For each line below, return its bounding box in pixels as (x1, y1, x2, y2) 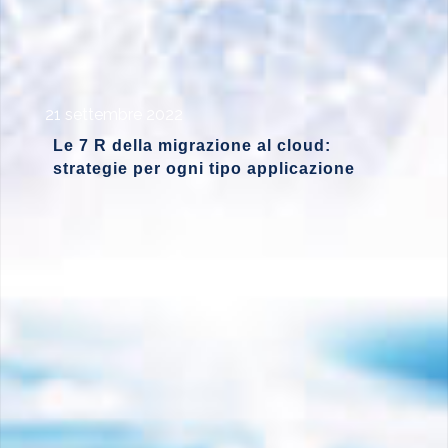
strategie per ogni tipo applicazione (52, 160, 355, 178)
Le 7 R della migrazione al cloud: (52, 137, 331, 155)
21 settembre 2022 (44, 105, 183, 125)
